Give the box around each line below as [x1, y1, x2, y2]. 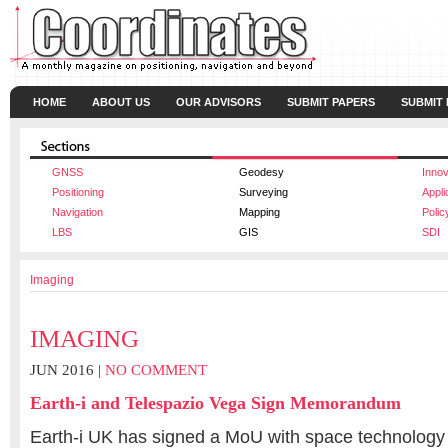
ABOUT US [92, 96, 150, 108]
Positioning [52, 186, 104, 198]
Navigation [52, 206, 103, 218]
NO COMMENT [105, 362, 207, 378]
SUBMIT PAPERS [287, 96, 375, 108]
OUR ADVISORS [176, 96, 261, 108]
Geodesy [239, 166, 284, 178]
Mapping [239, 206, 280, 218]
